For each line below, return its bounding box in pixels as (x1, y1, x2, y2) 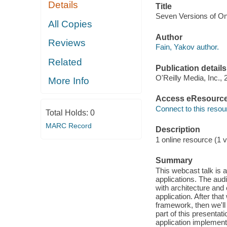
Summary (155, 156, 193, 165)
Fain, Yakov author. (155, 43, 219, 52)
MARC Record (45, 121, 92, 130)
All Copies (48, 18, 93, 29)
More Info (48, 75, 90, 87)
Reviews (48, 37, 86, 49)
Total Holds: (45, 108, 90, 117)
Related (48, 56, 83, 67)
